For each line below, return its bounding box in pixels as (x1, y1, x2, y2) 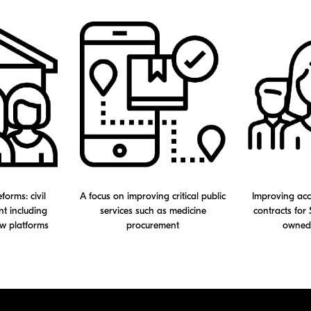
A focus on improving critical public (80, 191, 226, 202)
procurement (126, 220, 179, 231)
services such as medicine (99, 205, 206, 217)
